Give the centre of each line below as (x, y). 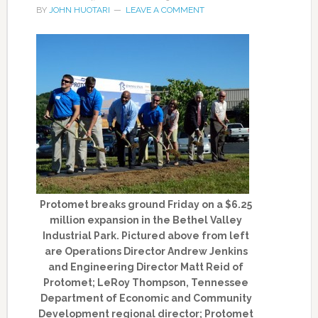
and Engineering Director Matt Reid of (146, 267)
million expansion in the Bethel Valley (146, 220)
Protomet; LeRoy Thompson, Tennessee (146, 283)
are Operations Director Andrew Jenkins (146, 251)
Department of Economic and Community (146, 298)
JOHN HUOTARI (79, 10)
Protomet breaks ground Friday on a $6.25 (146, 204)
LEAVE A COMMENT (165, 10)
